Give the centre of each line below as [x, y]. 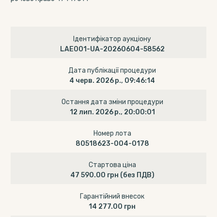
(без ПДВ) [137, 175]
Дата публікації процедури [112, 70]
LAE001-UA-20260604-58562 [112, 49]
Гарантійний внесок [112, 196]
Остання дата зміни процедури [112, 102]
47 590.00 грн [95, 175]
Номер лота [112, 133]
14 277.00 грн [112, 207]
